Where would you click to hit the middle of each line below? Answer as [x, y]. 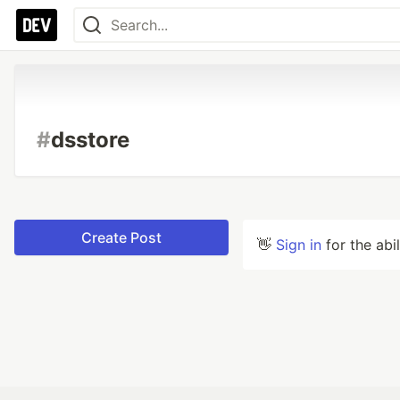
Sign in [299, 245]
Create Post [121, 237]
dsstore [90, 140]
